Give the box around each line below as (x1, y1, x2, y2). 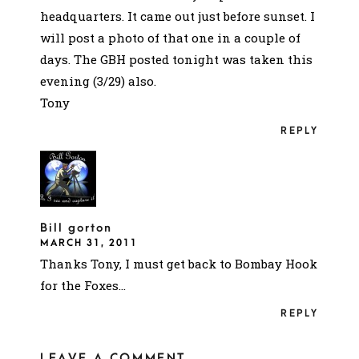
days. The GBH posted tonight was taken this (40, 50, 313, 67)
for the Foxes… (40, 276, 126, 293)
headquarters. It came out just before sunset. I (40, 7, 315, 24)
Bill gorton (40, 220, 112, 235)
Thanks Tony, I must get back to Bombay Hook (40, 255, 317, 272)
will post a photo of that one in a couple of (40, 29, 301, 46)
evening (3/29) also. (40, 72, 156, 89)
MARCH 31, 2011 (40, 236, 138, 248)
